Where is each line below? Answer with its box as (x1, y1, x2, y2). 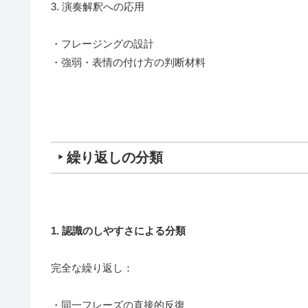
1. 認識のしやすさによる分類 (51, 225, 186, 237)
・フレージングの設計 (51, 38, 154, 50)
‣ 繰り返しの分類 (58, 150, 163, 166)
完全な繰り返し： (51, 262, 133, 274)
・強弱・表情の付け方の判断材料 (51, 56, 206, 69)
